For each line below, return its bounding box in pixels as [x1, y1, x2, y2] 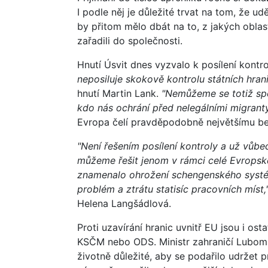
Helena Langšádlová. [77, 197, 171, 209]
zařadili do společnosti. [77, 34, 182, 47]
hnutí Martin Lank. [77, 87, 162, 99]
